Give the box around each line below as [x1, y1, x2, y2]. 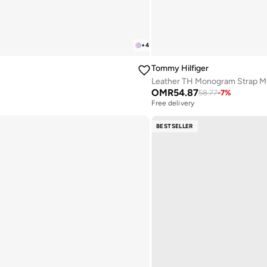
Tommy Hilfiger [151, 63, 209, 74]
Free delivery [151, 99, 194, 108]
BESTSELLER [156, 122, 193, 131]
